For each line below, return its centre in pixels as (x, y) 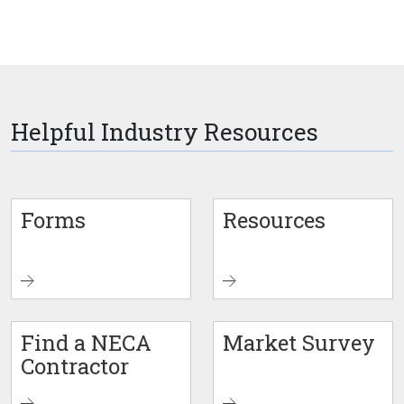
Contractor (75, 366)
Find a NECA (86, 343)
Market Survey (299, 343)
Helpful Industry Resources (165, 132)
